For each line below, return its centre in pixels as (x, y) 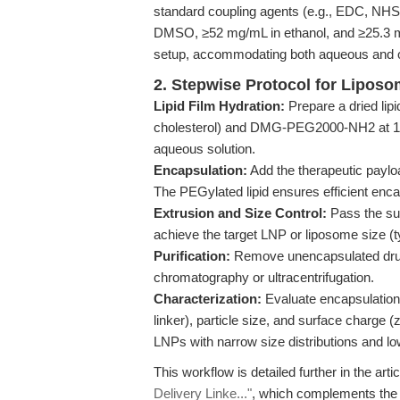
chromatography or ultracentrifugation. (264, 277)
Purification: (192, 256)
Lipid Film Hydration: (219, 106)
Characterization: (208, 299)
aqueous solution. (204, 149)
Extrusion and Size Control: (240, 213)
